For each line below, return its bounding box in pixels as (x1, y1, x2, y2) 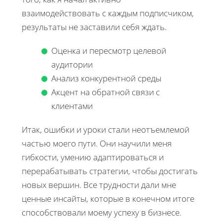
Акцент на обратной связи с (51, 86, 160, 98)
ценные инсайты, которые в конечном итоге (22, 193, 194, 205)
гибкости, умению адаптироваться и (22, 151, 164, 163)
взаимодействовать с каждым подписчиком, (22, 7, 194, 19)
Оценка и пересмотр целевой (51, 45, 166, 57)
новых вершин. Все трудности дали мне (22, 179, 176, 191)
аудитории (51, 59, 93, 71)
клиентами (51, 100, 93, 112)
